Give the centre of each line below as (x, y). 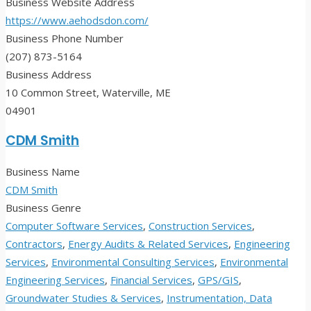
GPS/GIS (218, 280)
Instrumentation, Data (219, 298)
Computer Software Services (74, 226)
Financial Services (151, 280)
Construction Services (200, 226)
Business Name (43, 172)
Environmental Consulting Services (133, 262)
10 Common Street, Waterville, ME (88, 93)
